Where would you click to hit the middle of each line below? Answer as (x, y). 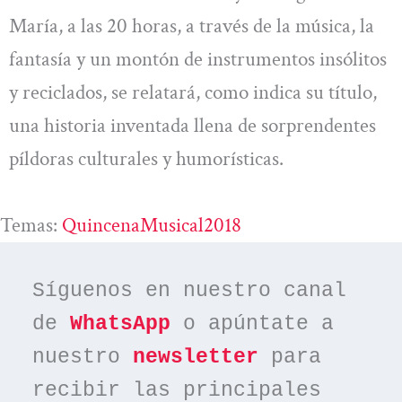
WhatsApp (121, 324)
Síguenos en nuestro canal (190, 291)
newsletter (196, 358)
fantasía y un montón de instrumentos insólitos (198, 60)
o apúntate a (253, 324)
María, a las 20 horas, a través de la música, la (192, 26)
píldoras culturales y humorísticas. (146, 159)
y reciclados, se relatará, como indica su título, (193, 93)
